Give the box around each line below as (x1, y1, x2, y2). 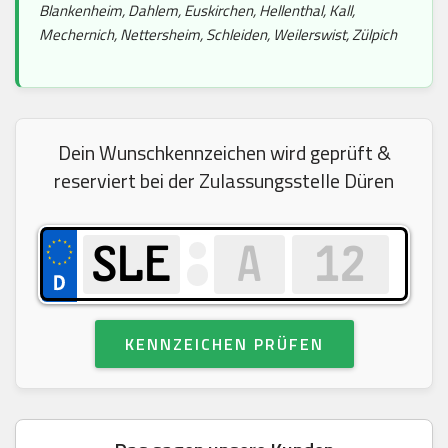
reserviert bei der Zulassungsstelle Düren (54, 164, 394, 196)
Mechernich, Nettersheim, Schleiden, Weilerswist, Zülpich (39, 22, 397, 46)
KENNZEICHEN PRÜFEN (124, 331, 324, 356)
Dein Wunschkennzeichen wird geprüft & (57, 136, 391, 168)
